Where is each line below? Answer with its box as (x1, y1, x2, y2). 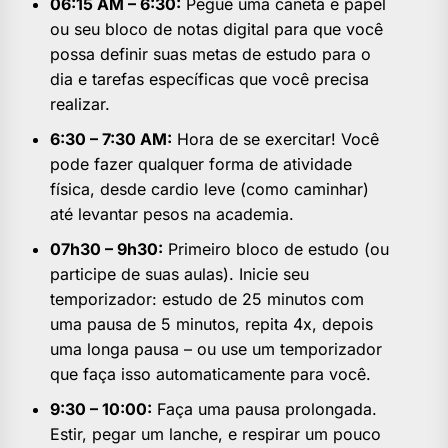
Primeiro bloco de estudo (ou (163, 239, 389, 260)
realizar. (50, 94, 110, 115)
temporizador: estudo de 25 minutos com (50, 289, 364, 310)
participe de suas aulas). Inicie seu (50, 264, 309, 285)
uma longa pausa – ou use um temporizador (50, 339, 382, 360)
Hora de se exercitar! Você (172, 129, 379, 150)
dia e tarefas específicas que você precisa (50, 69, 369, 90)
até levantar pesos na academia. (50, 204, 294, 225)
